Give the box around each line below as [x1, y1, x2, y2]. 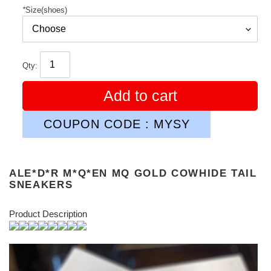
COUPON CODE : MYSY [43, 117, 190, 131]
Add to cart [103, 87, 177, 104]
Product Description [9, 208, 87, 219]
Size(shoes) [25, 5, 67, 15]
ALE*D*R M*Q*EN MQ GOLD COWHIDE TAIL [9, 168, 257, 179]
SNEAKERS [9, 179, 73, 191]
